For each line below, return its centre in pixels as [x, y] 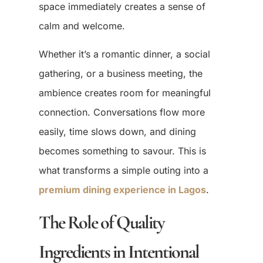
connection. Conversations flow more [122, 112]
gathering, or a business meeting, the [120, 73]
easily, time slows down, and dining [117, 131]
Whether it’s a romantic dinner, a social [124, 54]
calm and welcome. [82, 26]
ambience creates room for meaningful [124, 92]
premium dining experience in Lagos [122, 189]
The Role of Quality [101, 222]
